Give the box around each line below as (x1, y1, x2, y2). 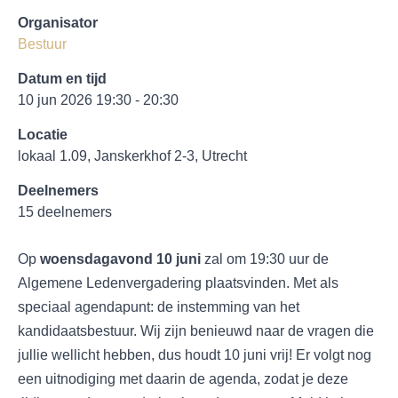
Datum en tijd (18, 71, 107, 86)
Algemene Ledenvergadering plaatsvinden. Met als (18, 275, 338, 291)
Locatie (18, 127, 68, 142)
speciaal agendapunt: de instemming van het (18, 299, 299, 314)
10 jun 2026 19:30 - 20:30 (18, 92, 179, 107)
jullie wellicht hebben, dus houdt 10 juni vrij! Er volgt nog (18, 347, 371, 362)
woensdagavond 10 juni (40, 251, 204, 267)
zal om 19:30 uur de (204, 251, 329, 267)
